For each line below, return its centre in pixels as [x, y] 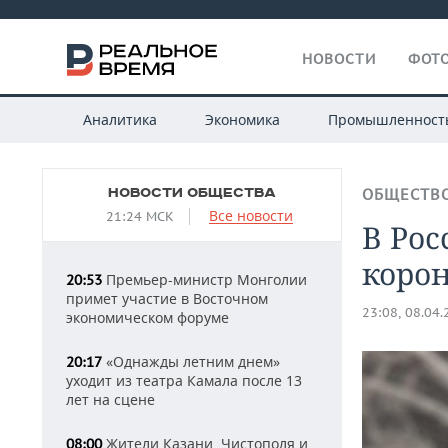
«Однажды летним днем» [191, 361]
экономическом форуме [147, 317]
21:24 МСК [140, 216]
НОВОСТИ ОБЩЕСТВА [192, 193]
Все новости [251, 215]
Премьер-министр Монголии [204, 279]
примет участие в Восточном [167, 298]
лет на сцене [110, 399]
